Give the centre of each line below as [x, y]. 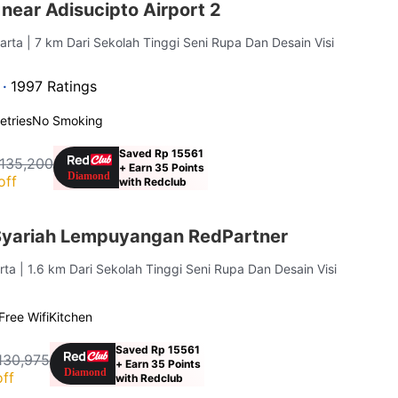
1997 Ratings [54, 86]
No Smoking [68, 120]
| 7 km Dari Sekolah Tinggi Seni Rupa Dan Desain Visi [181, 42]
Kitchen [71, 316]
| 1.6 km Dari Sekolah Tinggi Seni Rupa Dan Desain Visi [179, 268]
